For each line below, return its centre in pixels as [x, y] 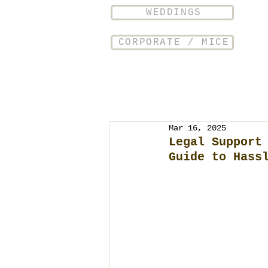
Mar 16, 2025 [197, 128]
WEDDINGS [174, 13]
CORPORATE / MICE [174, 42]
